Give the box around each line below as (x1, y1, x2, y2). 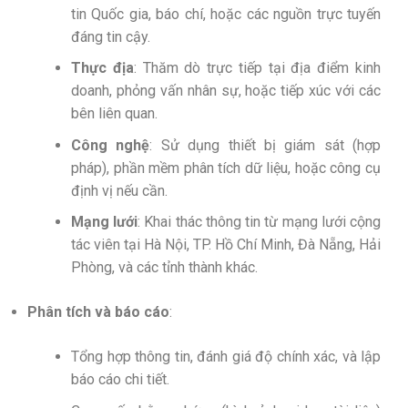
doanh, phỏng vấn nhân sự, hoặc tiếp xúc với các (71, 82, 381, 100)
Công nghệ (71, 136, 150, 154)
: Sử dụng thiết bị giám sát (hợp (149, 136, 381, 154)
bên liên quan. (71, 105, 158, 123)
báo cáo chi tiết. (71, 371, 169, 389)
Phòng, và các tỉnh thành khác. (71, 259, 258, 277)
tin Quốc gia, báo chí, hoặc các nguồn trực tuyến (71, 5, 381, 23)
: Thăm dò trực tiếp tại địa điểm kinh (133, 59, 382, 77)
